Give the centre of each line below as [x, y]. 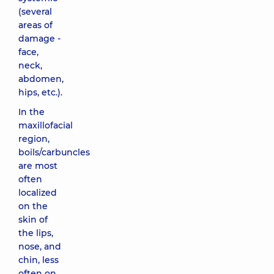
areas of [35, 25]
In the [31, 112]
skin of [33, 220]
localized [38, 193]
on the [33, 206]
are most [38, 166]
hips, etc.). [40, 92]
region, [34, 139]
